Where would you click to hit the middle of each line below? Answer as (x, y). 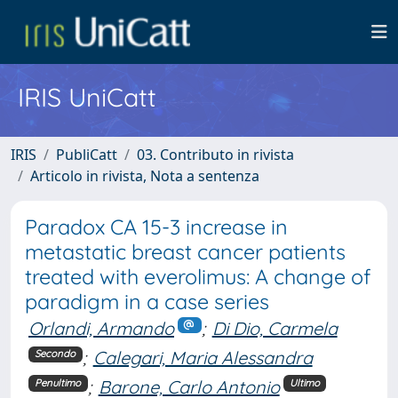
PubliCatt (87, 155)
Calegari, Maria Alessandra (203, 357)
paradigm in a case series (147, 302)
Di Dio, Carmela (275, 328)
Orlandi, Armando (101, 328)
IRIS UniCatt (87, 97)
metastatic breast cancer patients (185, 252)
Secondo (56, 354)
